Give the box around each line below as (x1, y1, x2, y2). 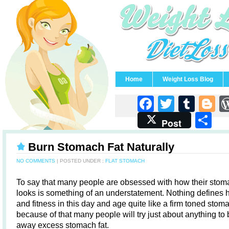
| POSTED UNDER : (55, 158, 105, 164)
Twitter (174, 95, 227, 113)
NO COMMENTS (16, 158, 55, 164)
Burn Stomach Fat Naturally (28, 141, 174, 153)
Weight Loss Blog (163, 76, 213, 83)
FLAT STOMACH (105, 158, 145, 164)
